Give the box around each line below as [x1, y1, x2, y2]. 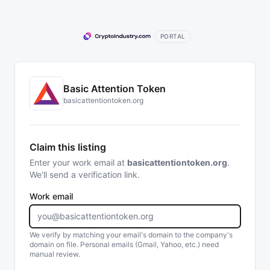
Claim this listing [30, 141, 106, 153]
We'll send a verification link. [30, 169, 140, 180]
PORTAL [160, 32, 186, 40]
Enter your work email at [30, 157, 127, 168]
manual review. [30, 250, 80, 259]
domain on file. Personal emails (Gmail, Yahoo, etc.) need [30, 240, 219, 249]
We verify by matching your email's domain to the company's [30, 230, 233, 239]
